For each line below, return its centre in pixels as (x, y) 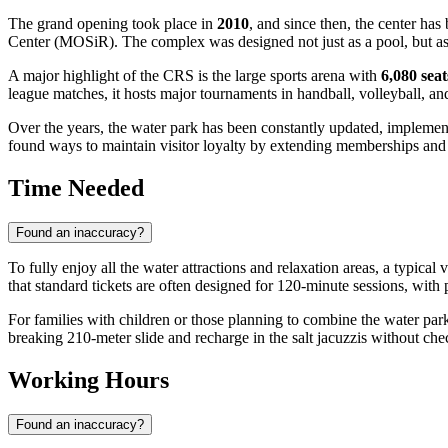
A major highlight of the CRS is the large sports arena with (194, 76)
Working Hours (88, 380)
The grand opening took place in (112, 24)
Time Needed (76, 188)
